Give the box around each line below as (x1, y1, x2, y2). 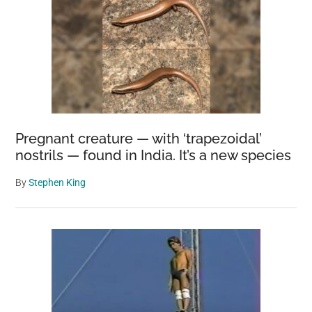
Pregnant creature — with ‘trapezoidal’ (15, 130, 263, 147)
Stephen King (29, 177, 86, 188)
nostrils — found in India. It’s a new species (15, 147, 292, 164)
